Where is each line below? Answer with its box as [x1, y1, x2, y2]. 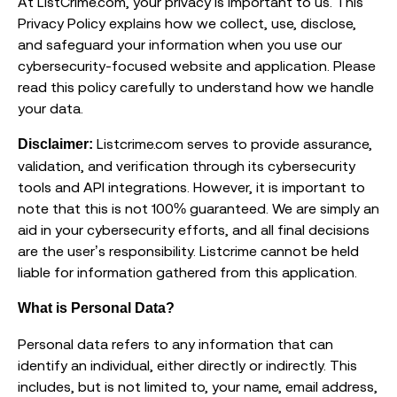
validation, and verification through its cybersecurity [18, 158, 355, 175]
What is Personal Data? [18, 300, 175, 316]
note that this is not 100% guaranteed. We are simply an [18, 200, 379, 217]
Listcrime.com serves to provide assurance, [97, 136, 372, 152]
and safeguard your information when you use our [18, 36, 342, 53]
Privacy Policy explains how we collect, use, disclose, [18, 15, 356, 32]
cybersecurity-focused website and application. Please [18, 58, 376, 74]
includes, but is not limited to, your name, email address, [18, 378, 378, 395]
